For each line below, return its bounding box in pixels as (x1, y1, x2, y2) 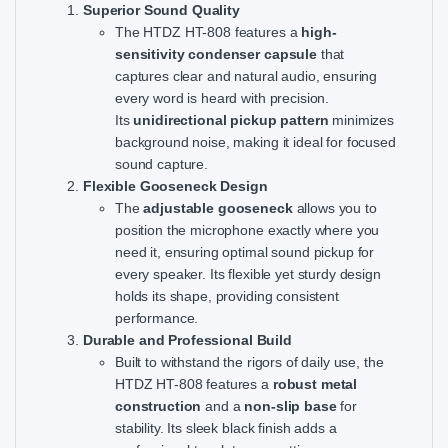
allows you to (292, 199, 377, 216)
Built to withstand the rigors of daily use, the (115, 353, 384, 370)
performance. (115, 309, 199, 326)
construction (115, 397, 202, 414)
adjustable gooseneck (143, 199, 293, 216)
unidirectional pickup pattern (133, 111, 329, 128)
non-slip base (244, 397, 337, 414)
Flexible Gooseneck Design (83, 177, 268, 194)
